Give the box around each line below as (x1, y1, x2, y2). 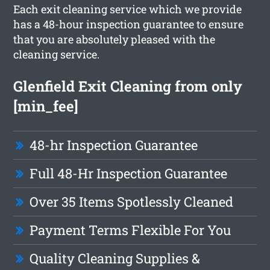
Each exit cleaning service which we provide (13, 1, 242, 16)
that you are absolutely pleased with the (13, 31, 216, 46)
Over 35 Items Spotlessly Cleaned (30, 192, 234, 210)
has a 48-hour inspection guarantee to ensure (13, 16, 244, 31)
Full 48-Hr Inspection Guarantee (30, 164, 228, 182)
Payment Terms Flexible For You (30, 221, 231, 239)
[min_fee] (13, 96, 79, 116)
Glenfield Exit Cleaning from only (13, 76, 243, 96)
